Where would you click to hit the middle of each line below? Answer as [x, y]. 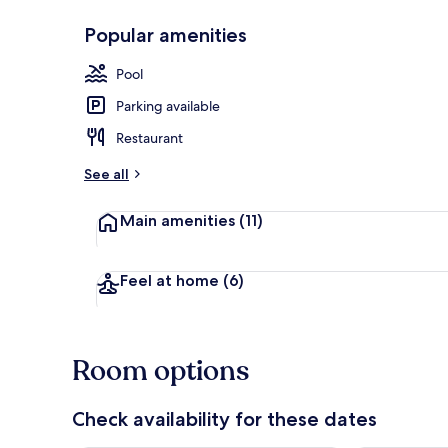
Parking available [168, 105]
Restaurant [149, 137]
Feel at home [171, 280]
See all [106, 173]
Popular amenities [165, 34]
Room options [160, 370]
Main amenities [179, 220]
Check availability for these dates [224, 418]
